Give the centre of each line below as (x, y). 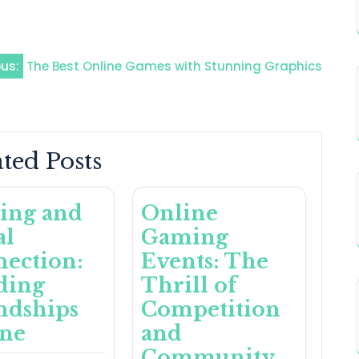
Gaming (184, 238)
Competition (210, 310)
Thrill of (189, 286)
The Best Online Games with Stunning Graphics (174, 67)
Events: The (204, 262)
